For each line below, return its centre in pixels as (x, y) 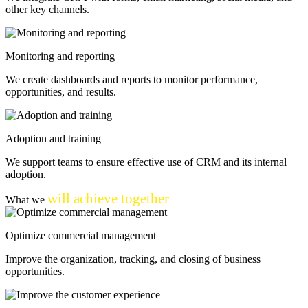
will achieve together (108, 199)
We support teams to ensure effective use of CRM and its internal (146, 162)
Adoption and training (53, 139)
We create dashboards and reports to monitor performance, (132, 80)
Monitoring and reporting (60, 56)
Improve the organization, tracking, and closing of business (133, 259)
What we (26, 200)
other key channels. (47, 10)
